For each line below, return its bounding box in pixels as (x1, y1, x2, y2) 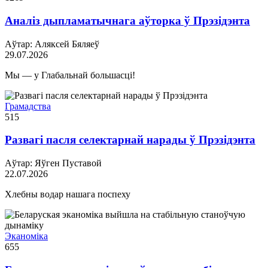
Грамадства (5, 100, 51, 111)
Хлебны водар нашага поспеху (5, 189, 130, 200)
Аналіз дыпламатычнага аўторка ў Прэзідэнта (5, 14, 250, 28)
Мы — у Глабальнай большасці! (5, 69, 135, 80)
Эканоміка (5, 231, 48, 242)
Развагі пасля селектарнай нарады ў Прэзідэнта (5, 133, 255, 147)
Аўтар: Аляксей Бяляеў (5, 38, 99, 49)
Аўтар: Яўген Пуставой (5, 158, 102, 169)
